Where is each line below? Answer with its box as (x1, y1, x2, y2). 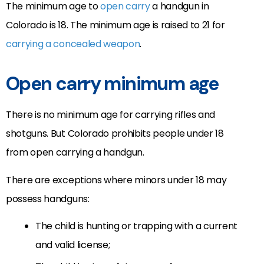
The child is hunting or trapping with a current (35, 219, 237, 233)
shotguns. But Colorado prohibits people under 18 (6, 127, 224, 141)
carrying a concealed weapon (6, 37, 140, 51)
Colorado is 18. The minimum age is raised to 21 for (6, 18, 225, 32)
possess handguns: (6, 192, 90, 206)
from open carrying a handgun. (6, 146, 144, 160)
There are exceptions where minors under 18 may (6, 173, 227, 187)
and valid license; (35, 238, 110, 252)
